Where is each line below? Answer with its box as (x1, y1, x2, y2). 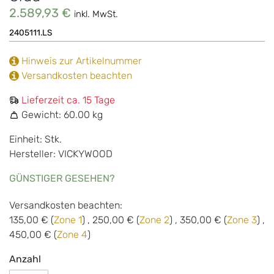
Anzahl (9, 253, 41, 265)
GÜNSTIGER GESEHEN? (9, 172, 115, 185)
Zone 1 (54, 214, 82, 226)
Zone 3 (227, 214, 257, 226)
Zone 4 (57, 229, 87, 241)
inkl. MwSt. (74, 9, 118, 20)
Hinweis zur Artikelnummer (19, 55, 142, 67)
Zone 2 (139, 214, 169, 226)
